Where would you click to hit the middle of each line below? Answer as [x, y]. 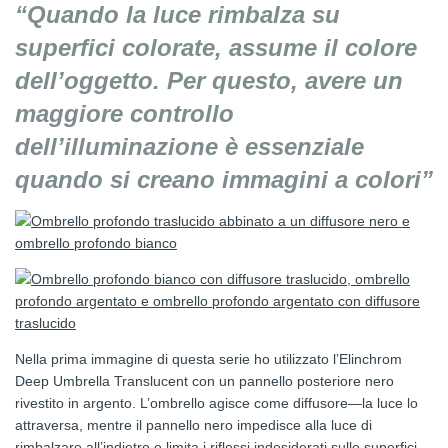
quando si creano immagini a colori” [224, 180]
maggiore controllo [124, 114]
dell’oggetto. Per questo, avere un [209, 81]
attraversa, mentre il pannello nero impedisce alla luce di [193, 425]
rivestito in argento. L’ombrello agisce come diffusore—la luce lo [216, 403]
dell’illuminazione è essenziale [189, 147]
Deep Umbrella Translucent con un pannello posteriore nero [204, 381]
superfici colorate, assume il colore [216, 48]
